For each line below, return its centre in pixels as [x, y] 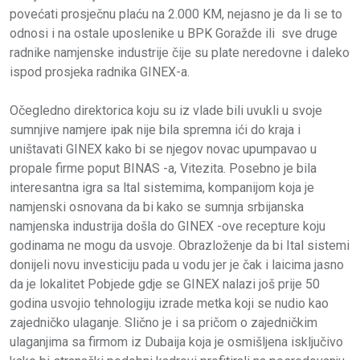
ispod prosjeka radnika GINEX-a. [100, 72]
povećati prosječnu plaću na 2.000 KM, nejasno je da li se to [176, 14]
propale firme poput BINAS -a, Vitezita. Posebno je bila [163, 169]
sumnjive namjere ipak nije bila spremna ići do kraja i [155, 130]
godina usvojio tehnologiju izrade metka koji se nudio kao [169, 304]
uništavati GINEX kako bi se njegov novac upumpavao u [163, 149]
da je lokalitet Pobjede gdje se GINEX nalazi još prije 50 [165, 284]
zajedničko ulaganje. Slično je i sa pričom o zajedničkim [164, 323]
